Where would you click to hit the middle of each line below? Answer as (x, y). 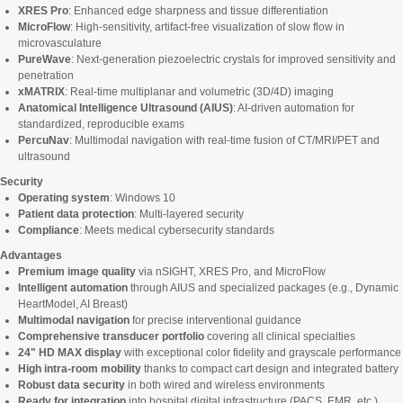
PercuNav (44, 141)
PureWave (45, 60)
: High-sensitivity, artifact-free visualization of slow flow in (207, 27)
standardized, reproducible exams (101, 125)
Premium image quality (77, 272)
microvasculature (60, 44)
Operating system (64, 198)
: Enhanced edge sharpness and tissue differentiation (198, 11)
